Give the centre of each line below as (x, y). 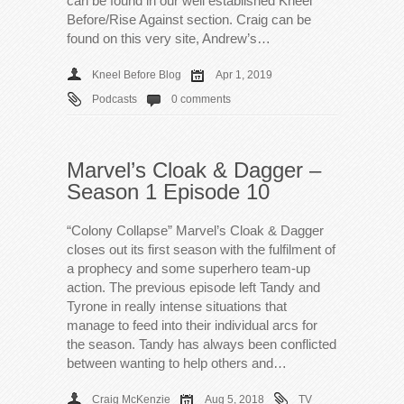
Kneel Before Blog (137, 74)
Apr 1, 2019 (244, 74)
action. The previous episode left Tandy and (193, 287)
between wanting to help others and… (177, 363)
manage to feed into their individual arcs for (192, 325)
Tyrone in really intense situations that (177, 306)
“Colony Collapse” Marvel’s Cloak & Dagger (195, 230)
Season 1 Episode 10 (168, 191)
